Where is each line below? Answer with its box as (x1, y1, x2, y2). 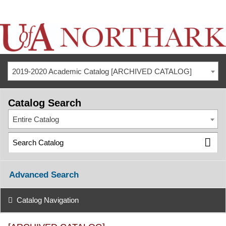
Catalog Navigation (16, 196, 79, 204)
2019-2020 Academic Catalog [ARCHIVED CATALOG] (12, 67, 192, 76)
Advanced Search (9, 170, 79, 180)
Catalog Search (8, 97, 81, 108)
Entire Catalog (12, 115, 59, 124)
